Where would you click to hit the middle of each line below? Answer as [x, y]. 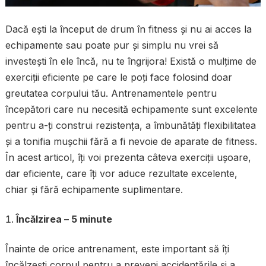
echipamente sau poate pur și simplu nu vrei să [112, 45]
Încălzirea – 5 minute [64, 219]
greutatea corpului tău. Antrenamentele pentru [111, 93]
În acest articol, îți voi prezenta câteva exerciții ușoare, [128, 157]
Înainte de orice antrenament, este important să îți [117, 248]
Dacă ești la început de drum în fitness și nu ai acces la [128, 29]
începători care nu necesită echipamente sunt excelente [131, 109]
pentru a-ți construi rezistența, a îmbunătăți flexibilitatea [130, 125]
